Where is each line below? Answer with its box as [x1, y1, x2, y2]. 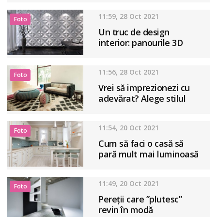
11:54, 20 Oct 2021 [98, 123, 159, 132]
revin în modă [98, 203, 153, 216]
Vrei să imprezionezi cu [98, 81, 190, 93]
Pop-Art [98, 103, 129, 115]
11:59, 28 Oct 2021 [98, 11, 159, 21]
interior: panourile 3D [98, 36, 183, 48]
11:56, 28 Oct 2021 [98, 67, 159, 77]
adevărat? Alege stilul [98, 92, 186, 104]
